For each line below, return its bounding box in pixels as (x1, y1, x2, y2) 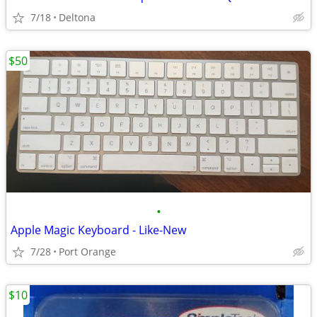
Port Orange (59, 245, 116, 258)
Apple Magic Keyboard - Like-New (11, 222, 186, 238)
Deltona (59, 11, 96, 24)
